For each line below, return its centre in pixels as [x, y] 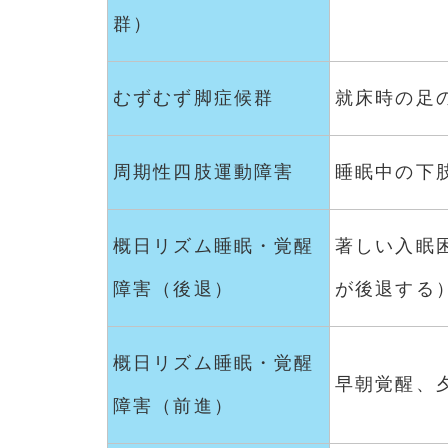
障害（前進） [173, 405]
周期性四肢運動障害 [204, 171]
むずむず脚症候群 [194, 97]
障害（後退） [173, 288]
